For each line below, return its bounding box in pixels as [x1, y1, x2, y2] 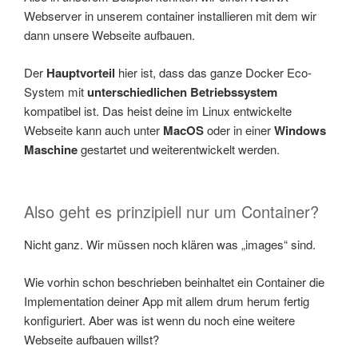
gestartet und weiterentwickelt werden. [78, 140, 280, 157]
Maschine [24, 140, 78, 158]
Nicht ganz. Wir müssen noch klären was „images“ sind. [24, 236, 316, 253]
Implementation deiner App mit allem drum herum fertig [24, 292, 309, 309]
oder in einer [204, 121, 274, 138]
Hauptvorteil [46, 63, 115, 82]
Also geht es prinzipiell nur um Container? [24, 200, 319, 224]
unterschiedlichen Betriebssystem [87, 82, 277, 101]
